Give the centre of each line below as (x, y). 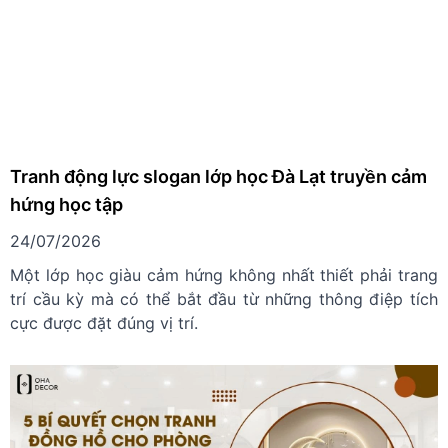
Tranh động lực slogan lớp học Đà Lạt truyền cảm (218, 177)
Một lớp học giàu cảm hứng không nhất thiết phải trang (224, 275)
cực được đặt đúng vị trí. (104, 323)
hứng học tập (66, 205)
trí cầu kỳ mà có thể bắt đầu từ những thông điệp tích (224, 299)
